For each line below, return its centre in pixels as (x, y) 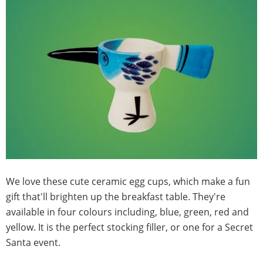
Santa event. (33, 242)
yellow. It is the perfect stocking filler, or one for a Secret (129, 227)
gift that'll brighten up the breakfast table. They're (116, 196)
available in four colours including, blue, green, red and (127, 212)
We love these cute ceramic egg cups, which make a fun (128, 181)
